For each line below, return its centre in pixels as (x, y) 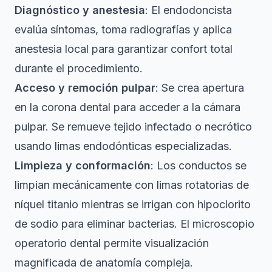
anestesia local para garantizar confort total (124, 49)
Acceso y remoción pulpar (85, 87)
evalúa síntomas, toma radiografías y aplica (123, 29)
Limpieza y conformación (83, 165)
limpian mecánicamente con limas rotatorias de (132, 185)
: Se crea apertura (200, 87)
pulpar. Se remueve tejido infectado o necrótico (133, 126)
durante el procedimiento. (79, 68)
